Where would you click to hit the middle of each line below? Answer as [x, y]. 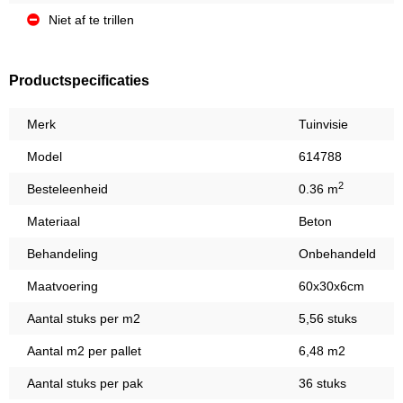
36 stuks [322, 384]
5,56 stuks [328, 319]
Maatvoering [63, 287]
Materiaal [54, 222]
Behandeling [63, 254]
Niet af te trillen [91, 20]
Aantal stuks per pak [85, 384]
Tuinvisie [323, 125]
